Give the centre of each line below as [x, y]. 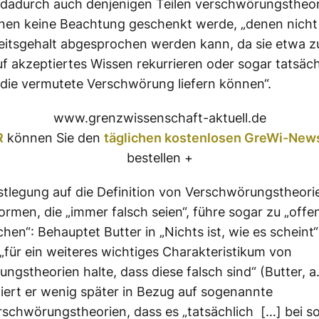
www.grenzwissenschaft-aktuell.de [159, 117]
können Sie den [53, 137]
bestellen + [159, 157]
